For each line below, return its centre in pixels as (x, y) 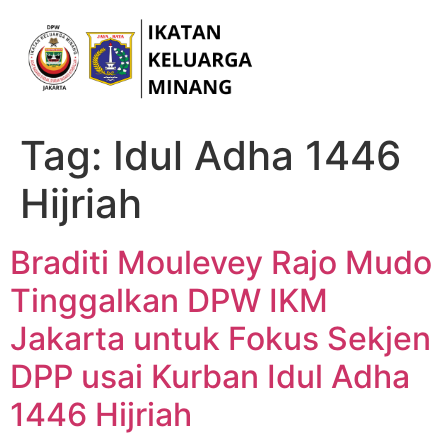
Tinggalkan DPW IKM (169, 301)
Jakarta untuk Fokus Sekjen (220, 339)
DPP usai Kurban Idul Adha (210, 377)
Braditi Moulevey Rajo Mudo (221, 263)
